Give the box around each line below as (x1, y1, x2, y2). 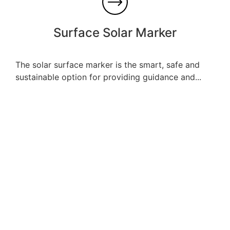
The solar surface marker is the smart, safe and (15, 59, 200, 70)
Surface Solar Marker (53, 25, 177, 40)
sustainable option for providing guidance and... (15, 71, 201, 82)
